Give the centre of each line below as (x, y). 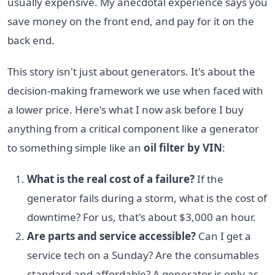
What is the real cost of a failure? (111, 179)
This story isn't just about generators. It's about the (131, 71)
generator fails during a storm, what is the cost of (147, 198)
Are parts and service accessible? (111, 236)
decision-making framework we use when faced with (135, 90)
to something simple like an (76, 147)
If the (209, 179)
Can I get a (223, 236)
